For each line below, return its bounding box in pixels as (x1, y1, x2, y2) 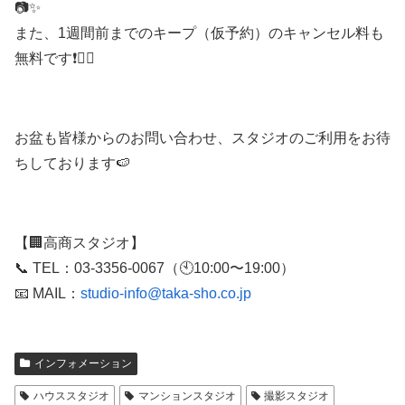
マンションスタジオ (137, 390, 236, 403)
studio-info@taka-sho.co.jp (80, 286, 251, 302)
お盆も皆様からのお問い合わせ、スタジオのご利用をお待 (14, 130, 391, 146)
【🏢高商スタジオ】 (14, 235, 145, 251)
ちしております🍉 (14, 155, 130, 172)
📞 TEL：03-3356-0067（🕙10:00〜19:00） (14, 260, 295, 277)
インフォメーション (33, 357, 132, 371)
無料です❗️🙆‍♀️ (14, 51, 95, 67)
